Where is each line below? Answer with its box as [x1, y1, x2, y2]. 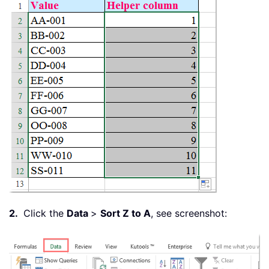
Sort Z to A [100, 207, 151, 220]
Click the [20, 207, 67, 220]
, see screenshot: [151, 207, 227, 220]
